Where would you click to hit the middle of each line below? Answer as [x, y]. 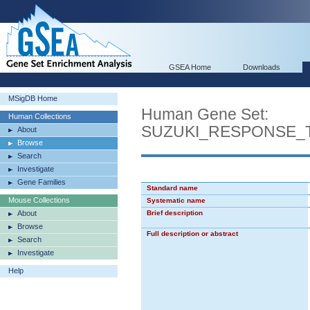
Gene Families [42, 182]
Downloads [262, 67]
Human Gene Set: [205, 114]
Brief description [175, 213]
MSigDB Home [33, 98]
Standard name [172, 188]
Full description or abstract [192, 234]
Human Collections [40, 116]
